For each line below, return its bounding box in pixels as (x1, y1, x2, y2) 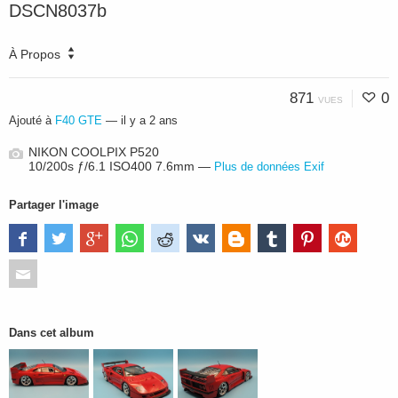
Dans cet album (9, 326, 94, 339)
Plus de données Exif (213, 160, 324, 173)
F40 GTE (55, 114, 102, 127)
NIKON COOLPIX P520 (28, 145, 159, 159)
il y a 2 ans (121, 114, 178, 127)
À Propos (9, 47, 60, 61)
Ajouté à (9, 114, 55, 127)
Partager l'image (9, 198, 99, 211)
